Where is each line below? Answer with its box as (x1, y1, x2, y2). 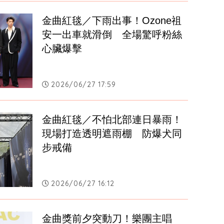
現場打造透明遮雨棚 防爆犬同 (42, 128, 182, 139)
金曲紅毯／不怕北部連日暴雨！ (42, 114, 182, 125)
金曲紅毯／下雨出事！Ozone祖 (42, 15, 182, 26)
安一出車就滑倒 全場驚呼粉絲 (42, 29, 182, 40)
